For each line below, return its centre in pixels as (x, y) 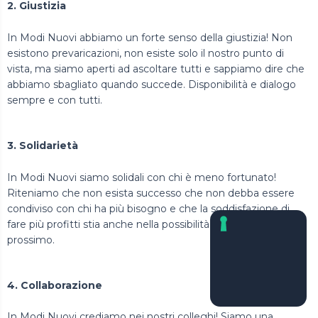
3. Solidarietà (43, 146)
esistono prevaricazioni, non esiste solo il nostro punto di (146, 53)
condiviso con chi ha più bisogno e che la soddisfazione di (148, 208)
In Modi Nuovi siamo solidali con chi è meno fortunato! (142, 177)
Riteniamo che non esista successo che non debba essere (151, 193)
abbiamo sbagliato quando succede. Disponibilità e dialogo (152, 84)
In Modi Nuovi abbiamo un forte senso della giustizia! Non (150, 37)
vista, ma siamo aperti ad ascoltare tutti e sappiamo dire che (156, 68)
